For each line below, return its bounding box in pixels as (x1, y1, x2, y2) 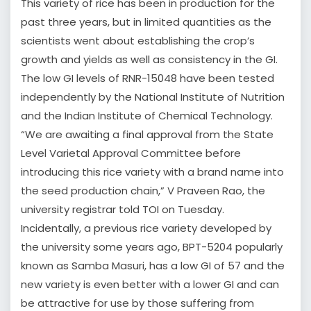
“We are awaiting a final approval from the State (21, 127, 274, 142)
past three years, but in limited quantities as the (21, 15, 271, 30)
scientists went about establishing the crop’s (21, 33, 255, 49)
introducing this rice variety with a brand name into (21, 165, 284, 180)
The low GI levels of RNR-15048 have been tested (21, 71, 274, 86)
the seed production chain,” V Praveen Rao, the (21, 183, 265, 199)
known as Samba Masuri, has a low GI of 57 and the (21, 258, 285, 274)
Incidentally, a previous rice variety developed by (21, 221, 271, 236)
